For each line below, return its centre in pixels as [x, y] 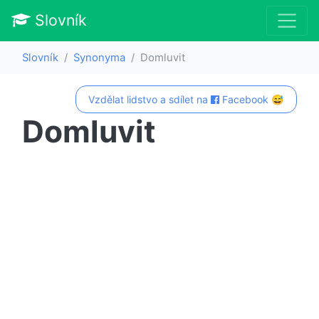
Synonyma [99, 57]
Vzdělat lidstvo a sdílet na [150, 99]
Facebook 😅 [252, 99]
